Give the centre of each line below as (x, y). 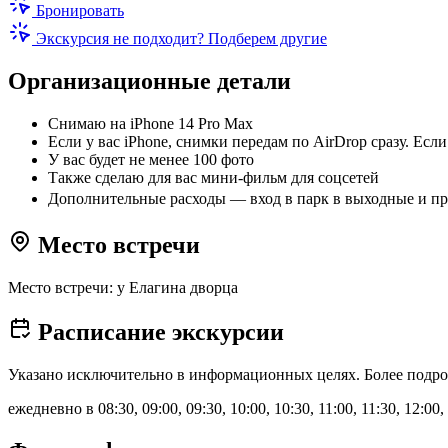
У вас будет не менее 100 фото (151, 159)
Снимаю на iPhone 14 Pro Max (150, 123)
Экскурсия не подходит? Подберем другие (179, 38)
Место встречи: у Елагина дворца (123, 287)
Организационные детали (149, 80)
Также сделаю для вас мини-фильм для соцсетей (213, 177)
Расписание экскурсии (158, 332)
